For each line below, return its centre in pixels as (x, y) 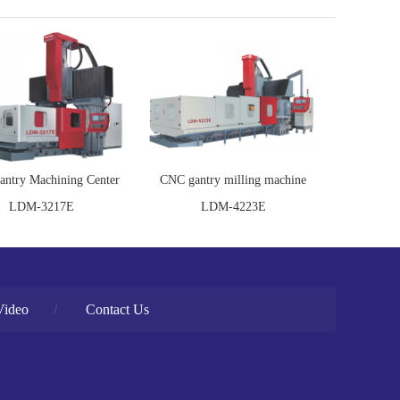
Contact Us (117, 309)
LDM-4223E (233, 207)
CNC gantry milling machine (233, 180)
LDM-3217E (41, 207)
